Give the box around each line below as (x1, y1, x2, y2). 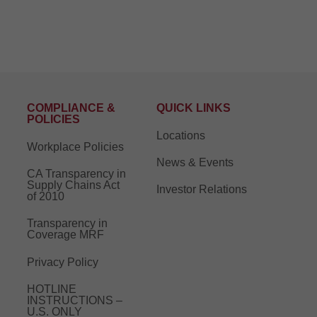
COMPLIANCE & (27, 102, 116, 115)
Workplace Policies (27, 140, 125, 153)
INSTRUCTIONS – (27, 294, 123, 307)
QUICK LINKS (156, 102, 231, 115)
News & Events (156, 156, 234, 169)
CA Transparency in (27, 168, 127, 180)
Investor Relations (156, 183, 248, 196)
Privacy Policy (27, 255, 99, 268)
